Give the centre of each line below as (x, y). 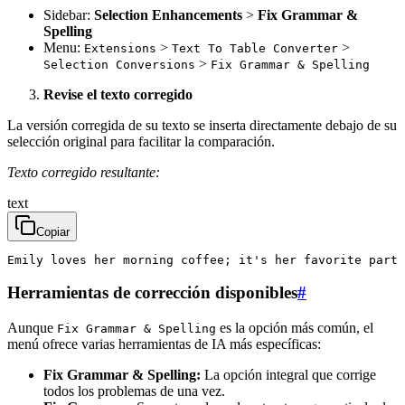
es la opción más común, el (295, 328)
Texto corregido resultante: (84, 172)
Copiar (53, 231)
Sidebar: (69, 14)
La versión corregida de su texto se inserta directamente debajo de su (202, 125)
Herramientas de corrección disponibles (152, 293)
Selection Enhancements (168, 14)
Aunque (32, 328)
